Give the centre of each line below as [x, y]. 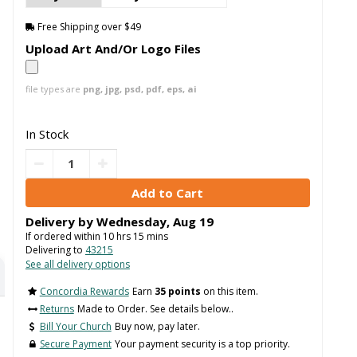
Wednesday [131, 221]
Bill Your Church [75, 327]
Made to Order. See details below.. [155, 309]
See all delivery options [77, 264]
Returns [57, 309]
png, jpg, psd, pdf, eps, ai [139, 88]
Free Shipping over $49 [88, 27]
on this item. [229, 292]
